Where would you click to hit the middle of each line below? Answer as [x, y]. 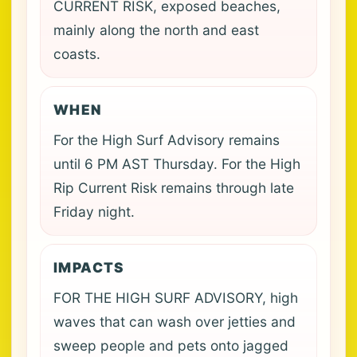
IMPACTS [89, 267]
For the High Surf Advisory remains [167, 140]
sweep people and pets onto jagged [171, 345]
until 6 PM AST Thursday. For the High [177, 164]
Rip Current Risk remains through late [174, 188]
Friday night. [94, 212]
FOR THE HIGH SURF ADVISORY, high [176, 298]
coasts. [77, 54]
